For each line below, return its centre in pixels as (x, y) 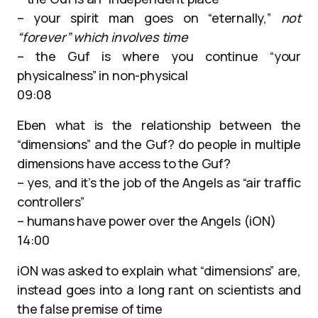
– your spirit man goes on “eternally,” (149, 18)
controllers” (51, 202)
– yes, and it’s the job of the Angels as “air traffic (159, 182)
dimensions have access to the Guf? (124, 163)
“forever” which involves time (103, 37)
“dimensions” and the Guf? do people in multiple (159, 144)
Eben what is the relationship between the (159, 125)
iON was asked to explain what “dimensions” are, (159, 270)
